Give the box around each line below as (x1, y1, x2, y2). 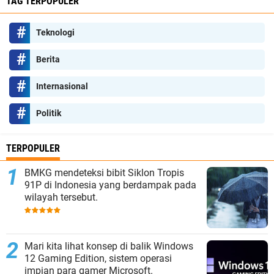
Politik (36, 108, 61, 119)
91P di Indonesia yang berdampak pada (24, 179, 196, 191)
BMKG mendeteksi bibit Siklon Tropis (24, 167, 184, 179)
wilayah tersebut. (24, 191, 98, 204)
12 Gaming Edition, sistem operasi (24, 253, 172, 265)
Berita (36, 54, 60, 65)
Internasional (36, 81, 88, 92)
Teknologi (36, 28, 75, 38)
